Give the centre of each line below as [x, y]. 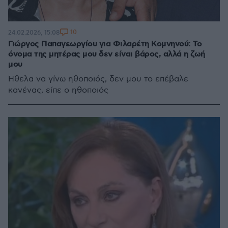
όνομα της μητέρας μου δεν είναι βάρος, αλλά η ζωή [107, 54]
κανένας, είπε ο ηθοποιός [58, 90]
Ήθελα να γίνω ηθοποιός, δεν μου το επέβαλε [98, 79]
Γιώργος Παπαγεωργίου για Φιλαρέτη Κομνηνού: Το [105, 44]
